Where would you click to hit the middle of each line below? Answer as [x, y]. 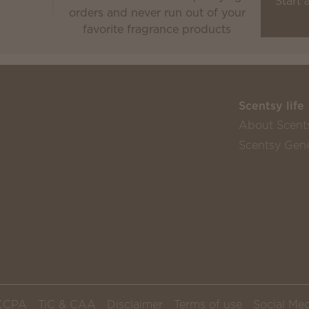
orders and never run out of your [157, 12]
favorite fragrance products [157, 29]
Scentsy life [271, 105]
